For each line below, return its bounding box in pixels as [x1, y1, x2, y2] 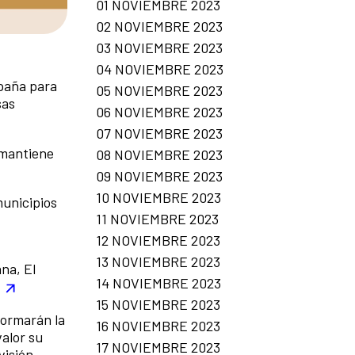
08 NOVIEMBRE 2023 [96, 145, 223, 163]
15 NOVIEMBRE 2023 [96, 295, 220, 313]
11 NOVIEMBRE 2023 [96, 209, 219, 227]
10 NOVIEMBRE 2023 [96, 188, 221, 206]
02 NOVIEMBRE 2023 [96, 17, 223, 35]
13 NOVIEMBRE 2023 [96, 252, 220, 270]
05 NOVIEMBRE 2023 [96, 81, 223, 99]
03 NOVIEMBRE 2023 [96, 38, 223, 56]
